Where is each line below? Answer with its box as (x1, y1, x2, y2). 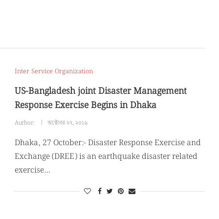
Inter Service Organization (14, 66, 93, 77)
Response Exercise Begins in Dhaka (14, 98, 156, 113)
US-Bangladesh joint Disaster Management (14, 84, 187, 99)
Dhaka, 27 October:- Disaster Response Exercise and (14, 137, 201, 150)
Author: (14, 118, 36, 128)
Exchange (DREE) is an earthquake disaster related (14, 151, 197, 163)
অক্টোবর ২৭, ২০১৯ (47, 118, 88, 128)
